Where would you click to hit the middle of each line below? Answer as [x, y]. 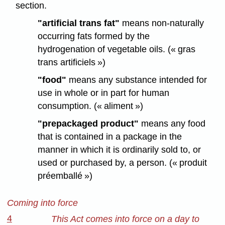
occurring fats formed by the [94, 36]
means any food [172, 123]
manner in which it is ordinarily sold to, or [120, 149]
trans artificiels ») [72, 63]
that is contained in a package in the [110, 136]
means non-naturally [162, 23]
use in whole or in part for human [104, 93]
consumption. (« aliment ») [91, 106]
